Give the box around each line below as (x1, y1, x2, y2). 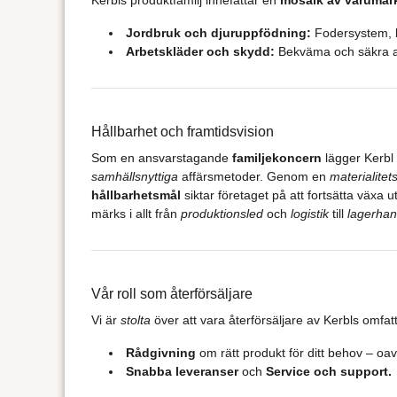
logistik (290, 206, 329, 221)
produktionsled (180, 206, 263, 221)
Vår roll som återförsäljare (90, 285, 253, 301)
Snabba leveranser (125, 363, 238, 378)
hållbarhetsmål (90, 187, 181, 202)
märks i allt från (90, 206, 181, 221)
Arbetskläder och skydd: (125, 43, 275, 58)
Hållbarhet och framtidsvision (90, 123, 274, 139)
